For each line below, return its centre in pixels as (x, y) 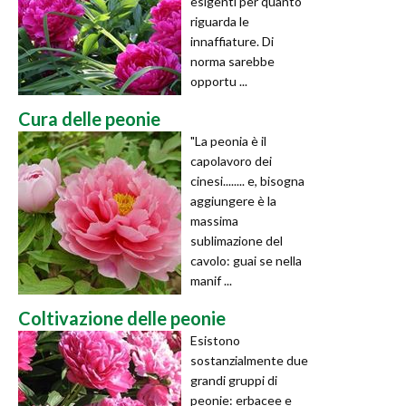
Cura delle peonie (89, 119)
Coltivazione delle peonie (122, 319)
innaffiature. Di (232, 42)
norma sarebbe (232, 62)
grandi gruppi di (234, 381)
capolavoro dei (231, 161)
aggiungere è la (233, 201)
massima (214, 221)
